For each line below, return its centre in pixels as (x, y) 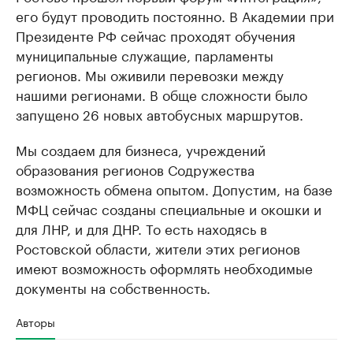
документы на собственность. (113, 287)
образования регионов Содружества (135, 169)
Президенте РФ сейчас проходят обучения (156, 35)
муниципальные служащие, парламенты (145, 55)
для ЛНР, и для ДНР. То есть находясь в (141, 228)
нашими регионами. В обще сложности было (162, 94)
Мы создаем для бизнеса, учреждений (141, 149)
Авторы (35, 322)
